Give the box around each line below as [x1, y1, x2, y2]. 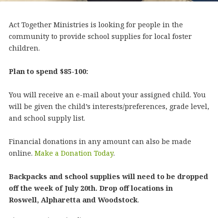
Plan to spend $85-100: [8, 67, 88, 76]
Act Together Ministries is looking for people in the [8, 20, 183, 29]
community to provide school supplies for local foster [8, 32, 192, 41]
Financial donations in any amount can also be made [8, 137, 191, 146]
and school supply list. [8, 113, 85, 123]
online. [8, 148, 35, 158]
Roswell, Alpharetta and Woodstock [8, 195, 138, 204]
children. [8, 43, 40, 53]
